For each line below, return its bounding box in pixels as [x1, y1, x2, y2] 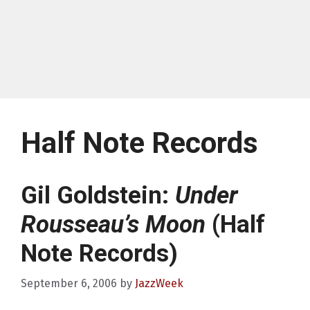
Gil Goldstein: [21, 181, 175, 210]
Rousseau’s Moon [21, 210, 206, 239]
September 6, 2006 [21, 277, 117, 291]
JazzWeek [135, 277, 183, 291]
